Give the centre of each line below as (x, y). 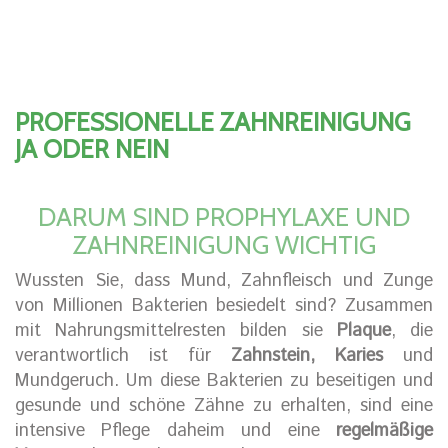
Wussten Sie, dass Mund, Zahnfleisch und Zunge (224, 281)
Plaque (363, 331)
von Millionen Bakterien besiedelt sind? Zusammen (224, 306)
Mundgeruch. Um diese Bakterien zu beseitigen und (224, 381)
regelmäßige (384, 431)
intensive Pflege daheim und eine (175, 431)
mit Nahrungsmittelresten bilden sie (176, 331)
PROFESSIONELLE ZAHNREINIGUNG (213, 122)
